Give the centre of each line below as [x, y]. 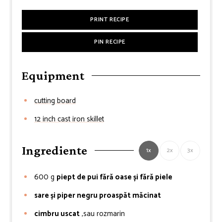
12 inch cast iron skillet [69, 119]
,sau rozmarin [103, 214]
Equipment [53, 75]
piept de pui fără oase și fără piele [114, 177]
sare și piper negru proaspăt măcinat [98, 195]
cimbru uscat [57, 214]
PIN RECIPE [110, 42]
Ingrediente [55, 151]
